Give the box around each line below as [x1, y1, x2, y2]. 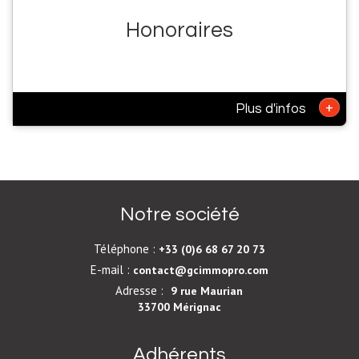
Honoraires [126, 18, 233, 42]
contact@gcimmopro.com [132, 262, 268, 277]
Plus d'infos [236, 102, 310, 117]
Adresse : [115, 282, 167, 298]
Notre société [119, 204, 240, 224]
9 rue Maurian [171, 283, 243, 298]
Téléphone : [93, 240, 159, 256]
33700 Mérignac [137, 299, 221, 314]
